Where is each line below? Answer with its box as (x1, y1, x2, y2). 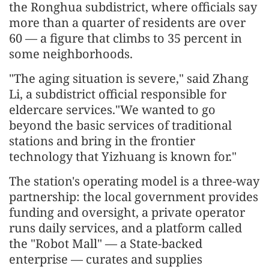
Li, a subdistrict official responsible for (9, 85, 226, 102)
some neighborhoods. (9, 45, 133, 62)
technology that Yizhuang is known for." (9, 148, 237, 165)
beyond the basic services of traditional (9, 116, 232, 133)
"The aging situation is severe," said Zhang (9, 70, 249, 86)
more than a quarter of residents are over (9, 14, 246, 31)
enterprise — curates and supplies (9, 250, 202, 267)
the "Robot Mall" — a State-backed (9, 235, 202, 252)
